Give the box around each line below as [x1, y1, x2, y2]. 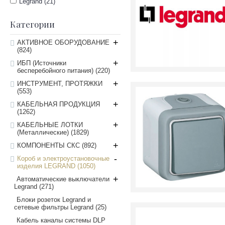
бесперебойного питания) [17, 67, 95, 74]
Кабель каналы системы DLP [17, 216, 105, 224]
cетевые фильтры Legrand [14, 203, 95, 211]
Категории [10, 19, 55, 30]
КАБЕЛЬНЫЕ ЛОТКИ [17, 121, 83, 129]
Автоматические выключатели [17, 175, 109, 183]
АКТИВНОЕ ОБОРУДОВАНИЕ [17, 39, 109, 46]
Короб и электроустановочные [17, 155, 109, 162]
